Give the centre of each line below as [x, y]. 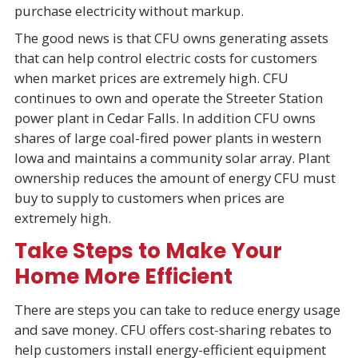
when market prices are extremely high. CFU [151, 78]
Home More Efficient [123, 276]
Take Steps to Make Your [148, 250]
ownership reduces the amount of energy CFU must [175, 177]
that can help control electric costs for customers [165, 58]
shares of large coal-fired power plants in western [167, 137]
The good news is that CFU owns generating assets [171, 38]
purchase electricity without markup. [129, 11]
